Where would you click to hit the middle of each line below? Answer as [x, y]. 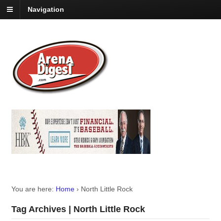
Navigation [46, 10]
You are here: [32, 189]
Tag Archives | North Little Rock [78, 209]
